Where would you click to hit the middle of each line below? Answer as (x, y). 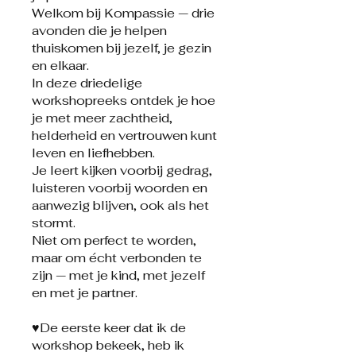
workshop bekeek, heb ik (108, 346)
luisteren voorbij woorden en (120, 188)
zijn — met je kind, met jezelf (118, 276)
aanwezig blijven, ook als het (120, 206)
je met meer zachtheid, (102, 118)
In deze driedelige (87, 83)
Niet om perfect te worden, (114, 241)
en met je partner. (85, 293)
